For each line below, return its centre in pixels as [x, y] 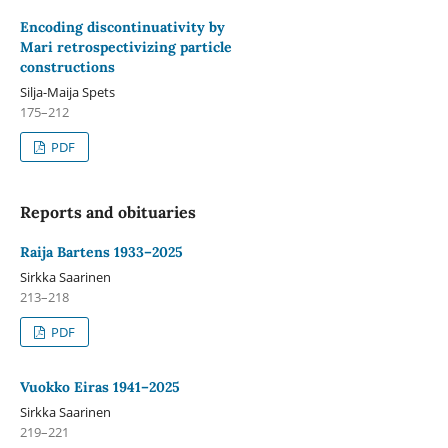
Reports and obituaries [107, 211]
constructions [67, 66]
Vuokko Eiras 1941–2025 [99, 386]
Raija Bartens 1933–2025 [101, 251]
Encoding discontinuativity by [122, 26]
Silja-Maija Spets [67, 91]
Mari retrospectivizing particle [125, 46]
